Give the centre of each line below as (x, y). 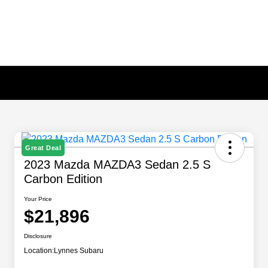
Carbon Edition (63, 179)
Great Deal (43, 148)
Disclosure (38, 236)
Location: (39, 251)
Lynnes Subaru (79, 251)
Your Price (38, 199)
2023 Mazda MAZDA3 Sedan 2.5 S (117, 165)
